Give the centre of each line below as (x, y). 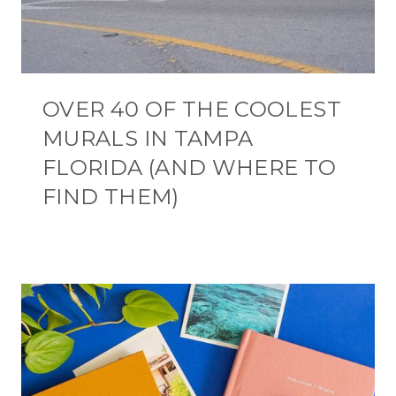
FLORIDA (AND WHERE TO (190, 168)
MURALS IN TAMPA (148, 138)
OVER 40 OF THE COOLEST (192, 109)
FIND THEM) (111, 197)
